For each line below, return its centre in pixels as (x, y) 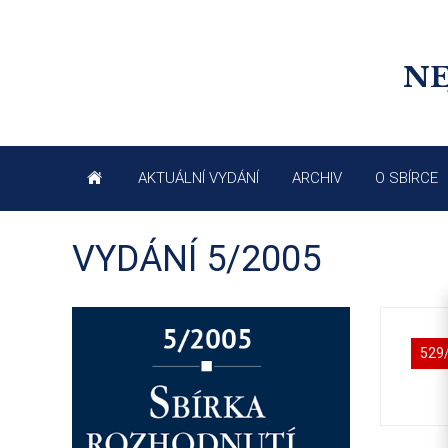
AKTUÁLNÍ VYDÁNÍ (198, 178)
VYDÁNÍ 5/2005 (196, 259)
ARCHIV (317, 178)
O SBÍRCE (406, 178)
